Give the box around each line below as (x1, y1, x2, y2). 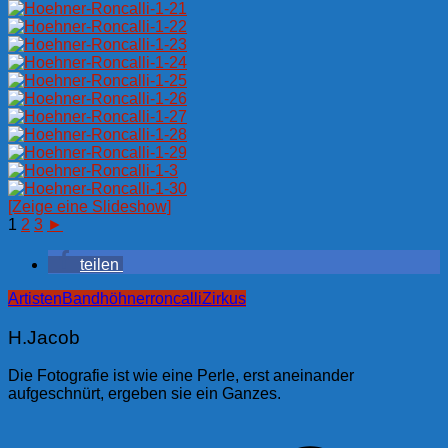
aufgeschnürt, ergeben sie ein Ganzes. (8, 385, 281, 403)
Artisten (8, 289, 62, 307)
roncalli (150, 289, 202, 307)
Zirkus (202, 289, 246, 307)
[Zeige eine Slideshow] (8, 197, 171, 215)
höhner (100, 289, 150, 307)
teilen (80, 255, 119, 273)
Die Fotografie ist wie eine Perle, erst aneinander (8, 367, 354, 385)
